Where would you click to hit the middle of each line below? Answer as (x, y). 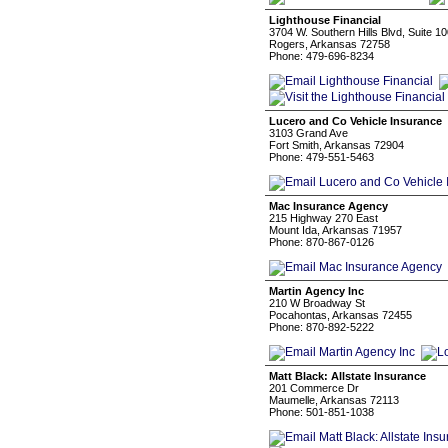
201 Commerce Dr (314, 388)
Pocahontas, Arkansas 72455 (340, 315)
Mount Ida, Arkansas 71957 (335, 230)
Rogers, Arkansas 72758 (329, 44)
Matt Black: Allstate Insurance (347, 376)
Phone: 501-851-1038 (321, 412)
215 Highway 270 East (323, 218)
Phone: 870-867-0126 (321, 242)
